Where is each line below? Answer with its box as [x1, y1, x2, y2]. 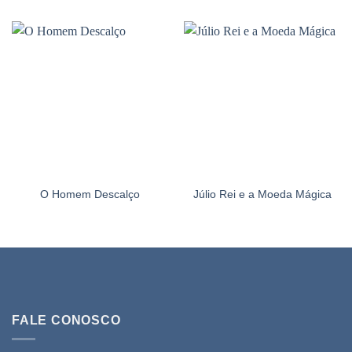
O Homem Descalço [40, 189, 140, 201]
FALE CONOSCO [12, 313, 121, 327]
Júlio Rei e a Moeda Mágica [192, 189, 332, 201]
